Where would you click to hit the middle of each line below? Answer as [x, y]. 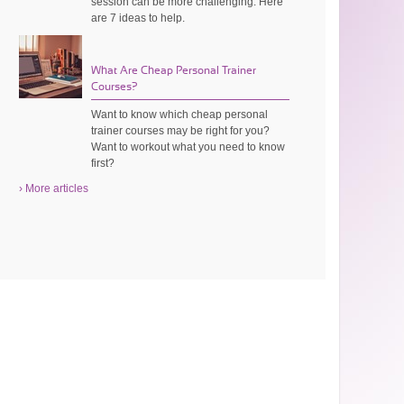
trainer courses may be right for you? [181, 130]
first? [103, 163]
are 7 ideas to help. [138, 18]
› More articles [54, 188]
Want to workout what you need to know [188, 147]
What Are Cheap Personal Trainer [174, 70]
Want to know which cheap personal [180, 114]
